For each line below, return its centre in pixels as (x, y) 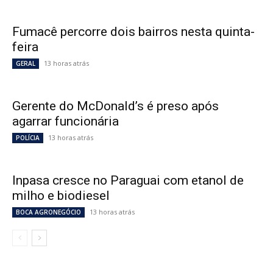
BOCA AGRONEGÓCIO (48, 212)
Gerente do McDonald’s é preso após (115, 106)
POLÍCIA (28, 138)
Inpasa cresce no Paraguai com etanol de (128, 181)
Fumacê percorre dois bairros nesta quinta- (133, 32)
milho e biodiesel (61, 196)
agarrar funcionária (66, 122)
